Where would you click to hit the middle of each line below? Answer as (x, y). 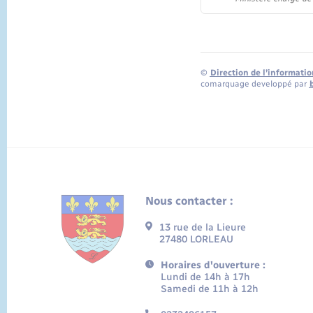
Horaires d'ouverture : (213, 265)
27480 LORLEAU (196, 239)
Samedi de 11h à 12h (209, 289)
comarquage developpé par (254, 84)
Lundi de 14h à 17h (205, 277)
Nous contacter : (189, 201)
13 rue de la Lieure (202, 227)
